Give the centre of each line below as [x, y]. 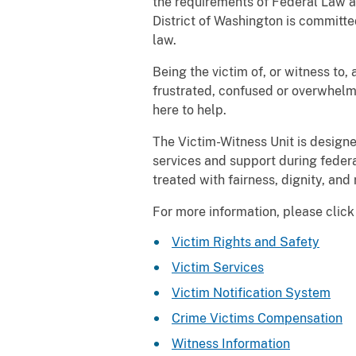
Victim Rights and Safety [246, 242]
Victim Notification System [251, 293]
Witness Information [231, 344]
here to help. [190, 110]
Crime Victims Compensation [257, 318]
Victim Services [218, 267]
